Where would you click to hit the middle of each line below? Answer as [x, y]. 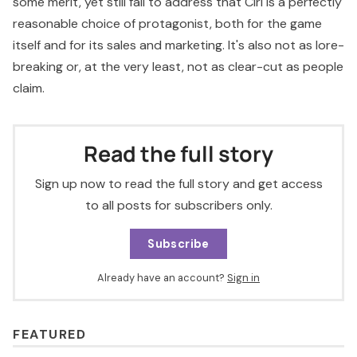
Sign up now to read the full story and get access [178, 184]
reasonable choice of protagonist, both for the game [167, 23]
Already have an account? [161, 278]
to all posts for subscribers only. [178, 206]
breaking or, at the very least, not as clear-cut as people [178, 66]
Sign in [243, 278]
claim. [29, 88]
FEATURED [49, 335]
